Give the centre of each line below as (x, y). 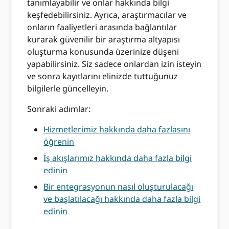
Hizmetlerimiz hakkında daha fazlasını (117, 129)
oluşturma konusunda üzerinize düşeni (103, 52)
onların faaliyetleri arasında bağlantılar (102, 27)
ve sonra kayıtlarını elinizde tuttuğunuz (103, 76)
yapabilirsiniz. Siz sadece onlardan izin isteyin (114, 64)
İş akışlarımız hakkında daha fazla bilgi (118, 158)
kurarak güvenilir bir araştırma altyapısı (104, 39)
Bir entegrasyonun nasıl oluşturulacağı (119, 187)
